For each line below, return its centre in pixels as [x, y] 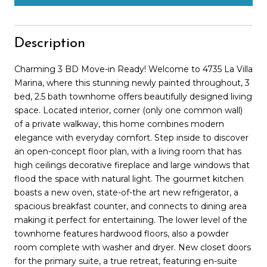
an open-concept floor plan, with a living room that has [128, 151]
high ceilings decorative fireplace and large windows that [132, 165]
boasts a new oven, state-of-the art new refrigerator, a [126, 192]
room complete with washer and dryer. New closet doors [133, 247]
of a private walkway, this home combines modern [119, 124]
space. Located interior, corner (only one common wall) [128, 110]
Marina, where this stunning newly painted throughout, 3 [132, 83]
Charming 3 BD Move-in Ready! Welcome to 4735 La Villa [133, 69]
